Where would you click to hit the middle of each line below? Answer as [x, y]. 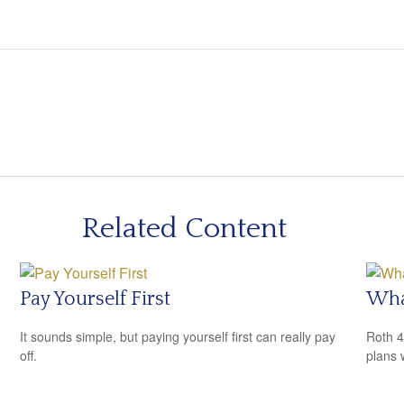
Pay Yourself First [96, 299]
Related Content [184, 229]
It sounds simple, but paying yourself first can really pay [178, 336]
